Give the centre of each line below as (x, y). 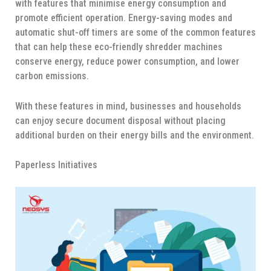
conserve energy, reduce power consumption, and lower (127, 61)
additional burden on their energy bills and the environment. (134, 135)
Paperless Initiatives (56, 165)
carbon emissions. (52, 76)
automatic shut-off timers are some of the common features (135, 32)
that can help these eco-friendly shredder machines (119, 47)
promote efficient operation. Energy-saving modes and (123, 18)
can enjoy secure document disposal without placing (120, 120)
